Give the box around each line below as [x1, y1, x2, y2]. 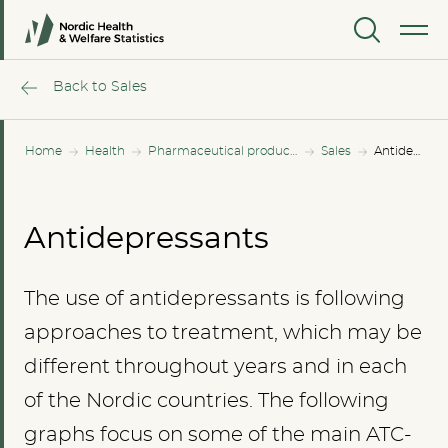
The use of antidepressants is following [24, 289, 405, 309]
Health [85, 145, 125, 157]
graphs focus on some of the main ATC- [24, 425, 412, 445]
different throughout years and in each [24, 357, 407, 377]
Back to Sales [53, 79, 147, 94]
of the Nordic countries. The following [24, 391, 389, 411]
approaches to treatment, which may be [24, 323, 422, 343]
